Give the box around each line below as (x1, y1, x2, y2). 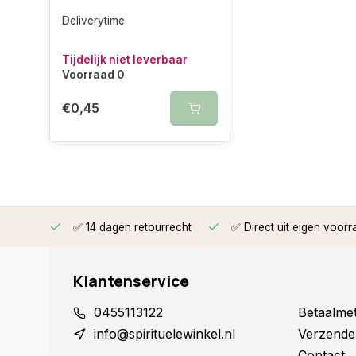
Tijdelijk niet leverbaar (62, 53, 188, 67)
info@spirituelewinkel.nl (94, 326, 235, 342)
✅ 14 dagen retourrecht (70, 221, 192, 234)
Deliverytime (62, 14, 125, 28)
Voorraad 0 (62, 68, 124, 82)
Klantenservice (73, 271, 189, 292)
